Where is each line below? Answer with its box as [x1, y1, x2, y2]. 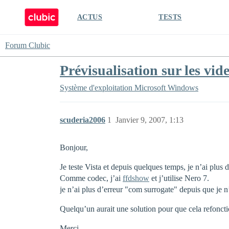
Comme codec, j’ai [60, 174, 123, 182]
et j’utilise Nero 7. [149, 174, 209, 182]
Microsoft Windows [134, 83, 198, 92]
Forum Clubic [5, 41, 50, 50]
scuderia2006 [60, 116, 105, 124]
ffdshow [123, 174, 149, 182]
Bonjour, [60, 143, 88, 152]
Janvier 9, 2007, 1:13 [116, 116, 184, 124]
